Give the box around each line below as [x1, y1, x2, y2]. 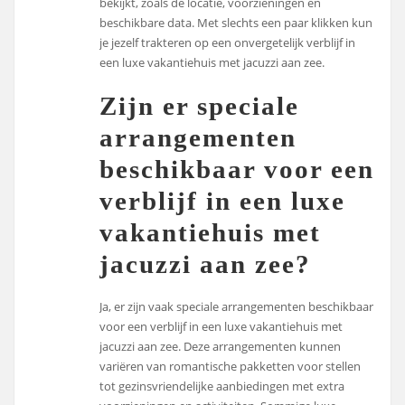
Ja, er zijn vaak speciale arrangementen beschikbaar [99, 298, 374, 316]
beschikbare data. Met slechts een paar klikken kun [99, 14, 373, 31]
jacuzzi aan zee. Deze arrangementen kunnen [99, 338, 342, 355]
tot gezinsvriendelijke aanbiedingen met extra [99, 378, 345, 395]
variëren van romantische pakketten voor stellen [99, 358, 362, 375]
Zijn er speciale [99, 91, 300, 120]
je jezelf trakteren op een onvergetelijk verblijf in [99, 33, 356, 51]
